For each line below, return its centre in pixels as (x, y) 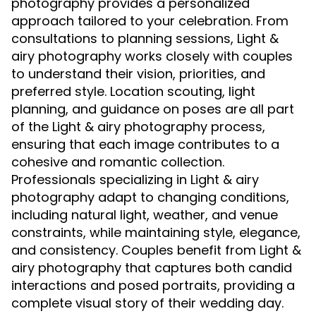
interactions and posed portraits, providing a (153, 285)
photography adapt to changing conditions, (150, 197)
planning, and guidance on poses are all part (153, 109)
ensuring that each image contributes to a (145, 144)
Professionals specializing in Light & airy (135, 179)
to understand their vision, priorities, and (138, 73)
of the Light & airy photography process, (138, 126)
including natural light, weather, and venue (145, 214)
